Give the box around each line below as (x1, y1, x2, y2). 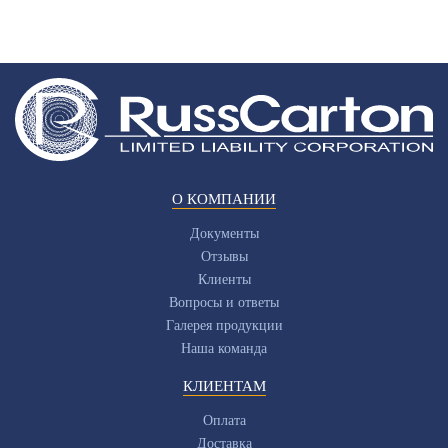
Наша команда (181, 340, 267, 356)
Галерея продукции (165, 317, 283, 333)
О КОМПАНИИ (172, 190, 276, 207)
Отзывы (200, 248, 248, 264)
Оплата (202, 412, 246, 428)
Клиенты (197, 271, 251, 287)
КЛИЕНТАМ (182, 377, 266, 394)
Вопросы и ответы (169, 294, 279, 310)
